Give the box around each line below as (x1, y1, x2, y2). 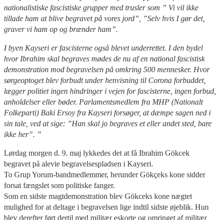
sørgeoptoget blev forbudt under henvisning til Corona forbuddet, (4, 76, 206, 84)
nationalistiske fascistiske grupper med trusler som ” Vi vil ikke (4, 3, 198, 12)
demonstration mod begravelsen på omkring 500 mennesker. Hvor (4, 65, 210, 74)
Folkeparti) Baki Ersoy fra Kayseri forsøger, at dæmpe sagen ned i (4, 108, 211, 117)
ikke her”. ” (4, 130, 41, 138)
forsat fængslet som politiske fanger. (4, 181, 115, 190)
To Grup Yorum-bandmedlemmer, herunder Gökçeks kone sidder (4, 170, 205, 179)
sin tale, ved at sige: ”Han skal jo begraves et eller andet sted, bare (4, 119, 212, 128)
